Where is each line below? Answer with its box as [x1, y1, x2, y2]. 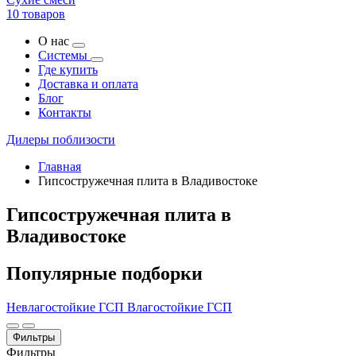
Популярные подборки [6, 262, 203, 284]
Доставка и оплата [38, 77, 138, 91]
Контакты [38, 106, 91, 119]
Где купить [38, 63, 98, 76]
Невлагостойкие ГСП [6, 300, 127, 314]
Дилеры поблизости [6, 133, 115, 146]
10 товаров [6, 7, 65, 21]
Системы [38, 48, 91, 62]
